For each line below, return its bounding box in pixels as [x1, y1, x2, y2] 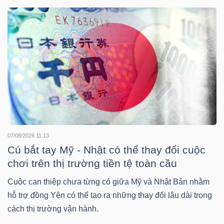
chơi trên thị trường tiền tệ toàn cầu [7, 157, 177, 169]
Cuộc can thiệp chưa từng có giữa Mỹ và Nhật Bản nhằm [7, 177, 209, 186]
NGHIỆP [20, 44, 46, 52]
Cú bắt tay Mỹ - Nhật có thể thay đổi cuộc [7, 144, 205, 156]
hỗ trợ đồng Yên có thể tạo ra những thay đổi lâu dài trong [7, 191, 212, 200]
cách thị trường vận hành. [7, 204, 98, 213]
